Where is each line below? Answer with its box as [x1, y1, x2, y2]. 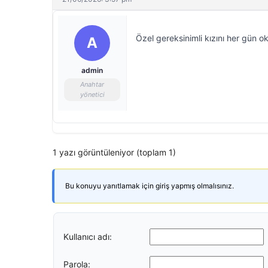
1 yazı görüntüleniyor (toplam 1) [53, 147, 176, 157]
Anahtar [80, 80, 104, 89]
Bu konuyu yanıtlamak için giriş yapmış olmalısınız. [65, 181, 234, 190]
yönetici [80, 90, 105, 99]
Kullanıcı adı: [63, 231, 112, 242]
